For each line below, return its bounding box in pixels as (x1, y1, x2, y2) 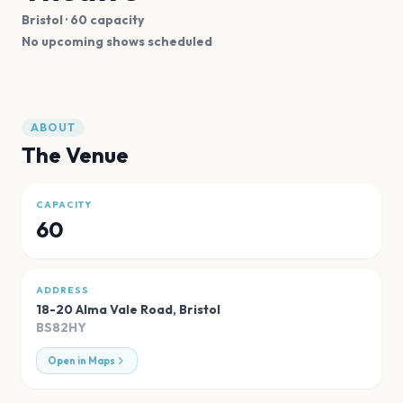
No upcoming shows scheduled (22, 32, 212, 49)
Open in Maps (48, 354, 115, 367)
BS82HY (36, 318, 86, 336)
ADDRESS (36, 283, 89, 296)
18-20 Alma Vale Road (36, 300, 173, 318)
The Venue (22, 140, 129, 168)
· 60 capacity (63, 11, 144, 28)
